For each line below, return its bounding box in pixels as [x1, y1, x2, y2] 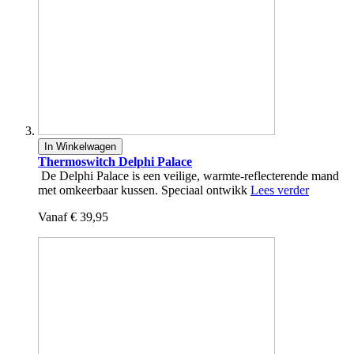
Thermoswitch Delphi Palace [38, 155, 192, 169]
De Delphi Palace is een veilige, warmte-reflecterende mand [38, 169, 339, 183]
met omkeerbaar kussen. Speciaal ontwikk [38, 183, 250, 198]
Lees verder [250, 183, 309, 198]
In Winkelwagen [44, 141, 116, 153]
